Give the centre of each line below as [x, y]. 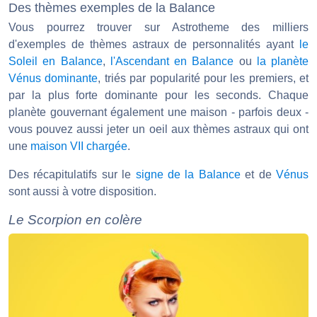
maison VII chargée [79, 146]
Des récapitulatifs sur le [72, 175]
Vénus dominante [53, 79]
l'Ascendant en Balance [172, 62]
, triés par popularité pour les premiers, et [203, 79]
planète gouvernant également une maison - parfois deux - [158, 113]
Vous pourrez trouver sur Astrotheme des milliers [158, 28]
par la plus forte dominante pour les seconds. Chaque [158, 96]
